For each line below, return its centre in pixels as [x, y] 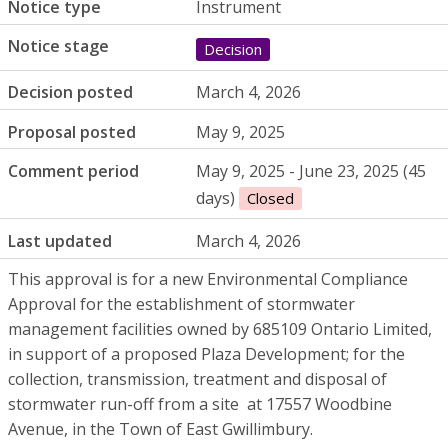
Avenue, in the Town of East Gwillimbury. [160, 428]
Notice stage [58, 46]
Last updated [60, 240]
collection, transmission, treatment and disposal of [197, 378]
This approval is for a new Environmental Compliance [208, 278]
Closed [271, 197]
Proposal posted [72, 131]
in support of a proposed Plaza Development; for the [206, 353]
